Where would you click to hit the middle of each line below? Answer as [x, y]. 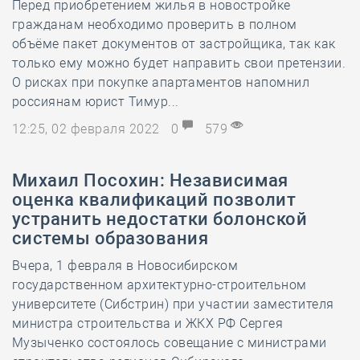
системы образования [110, 238]
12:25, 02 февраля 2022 [88, 129]
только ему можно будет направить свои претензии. [179, 63]
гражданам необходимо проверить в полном [155, 25]
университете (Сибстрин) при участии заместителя [173, 304]
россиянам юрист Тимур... [96, 102]
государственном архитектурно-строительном [160, 285]
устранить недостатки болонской [160, 219]
